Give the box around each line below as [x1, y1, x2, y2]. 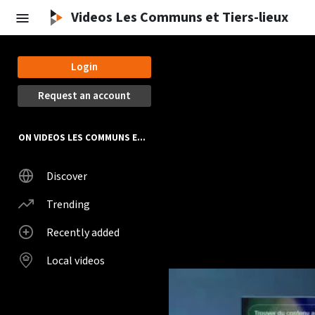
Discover [46, 168, 87, 184]
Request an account [38, 89, 131, 103]
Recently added [46, 224, 120, 240]
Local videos [46, 252, 105, 269]
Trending [46, 196, 90, 212]
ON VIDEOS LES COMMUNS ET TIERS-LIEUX [137, 131, 146, 144]
